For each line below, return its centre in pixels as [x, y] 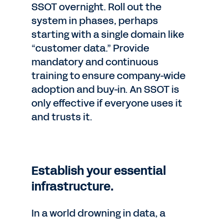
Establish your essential [99, 171]
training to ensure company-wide [109, 76]
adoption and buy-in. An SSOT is [105, 89]
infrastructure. [73, 187]
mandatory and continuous [95, 62]
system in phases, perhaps [95, 21]
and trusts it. [62, 117]
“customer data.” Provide [90, 48]
